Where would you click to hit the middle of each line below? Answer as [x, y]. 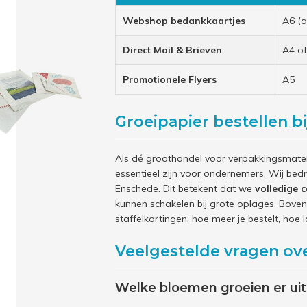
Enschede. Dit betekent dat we [185, 188]
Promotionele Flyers [170, 79]
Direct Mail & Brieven [172, 50]
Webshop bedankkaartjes [184, 21]
